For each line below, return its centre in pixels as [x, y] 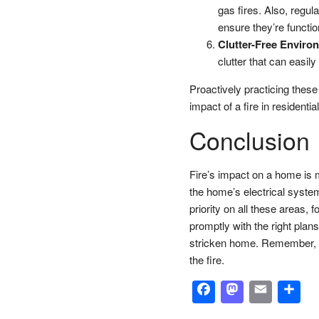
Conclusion [249, 140]
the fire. [206, 259]
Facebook [265, 292]
